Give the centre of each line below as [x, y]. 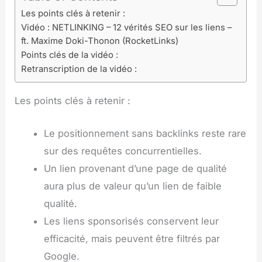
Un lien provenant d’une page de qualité [135, 169]
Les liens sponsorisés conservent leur [131, 221]
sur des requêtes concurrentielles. [123, 151]
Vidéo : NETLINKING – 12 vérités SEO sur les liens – [127, 27]
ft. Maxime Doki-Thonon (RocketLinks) [100, 41]
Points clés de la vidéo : [70, 55]
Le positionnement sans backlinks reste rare [145, 134]
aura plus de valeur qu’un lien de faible [132, 186]
